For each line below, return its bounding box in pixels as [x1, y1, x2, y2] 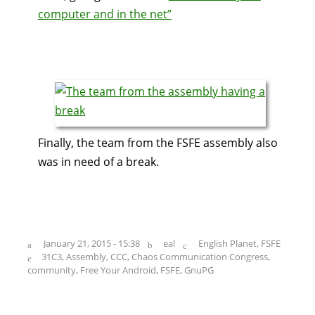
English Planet [198, 236, 257, 250]
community [27, 263, 77, 276]
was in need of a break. [37, 153, 159, 169]
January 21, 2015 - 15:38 [43, 236, 140, 250]
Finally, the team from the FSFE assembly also [37, 134, 278, 150]
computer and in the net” [37, 6, 172, 22]
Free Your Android [80, 263, 157, 276]
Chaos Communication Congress [131, 250, 268, 263]
